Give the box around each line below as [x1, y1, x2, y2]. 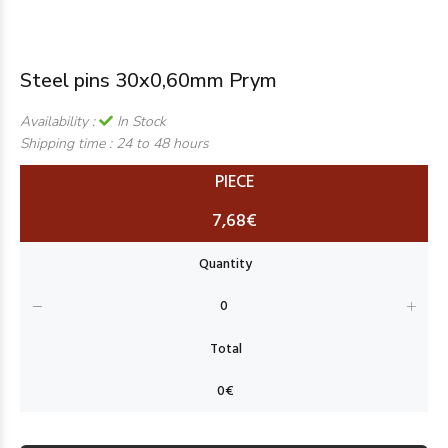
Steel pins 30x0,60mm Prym [20, 67, 277, 94]
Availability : [20, 112, 99, 131]
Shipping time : [20, 134, 116, 153]
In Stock [113, 112, 166, 131]
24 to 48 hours [116, 134, 209, 153]
